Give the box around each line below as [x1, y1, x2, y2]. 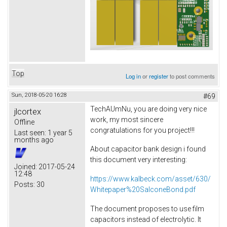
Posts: [14, 180, 35, 188]
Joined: [14, 162, 37, 171]
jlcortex [14, 106, 41, 117]
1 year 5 [46, 128, 72, 137]
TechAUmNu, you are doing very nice [90, 104, 207, 113]
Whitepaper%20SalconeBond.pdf [90, 185, 196, 194]
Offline [14, 118, 34, 126]
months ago [14, 135, 54, 144]
